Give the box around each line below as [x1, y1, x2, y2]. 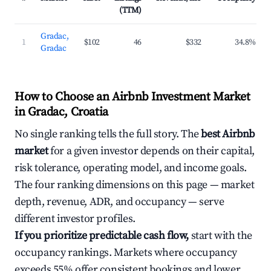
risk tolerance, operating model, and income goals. [15, 161, 247, 175]
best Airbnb [201, 127, 255, 141]
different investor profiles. [15, 212, 135, 226]
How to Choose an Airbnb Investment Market [15, 90, 250, 105]
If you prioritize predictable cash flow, [15, 229, 189, 243]
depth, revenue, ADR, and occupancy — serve [15, 195, 224, 209]
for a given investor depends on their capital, [48, 144, 255, 158]
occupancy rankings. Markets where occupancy [15, 246, 237, 260]
